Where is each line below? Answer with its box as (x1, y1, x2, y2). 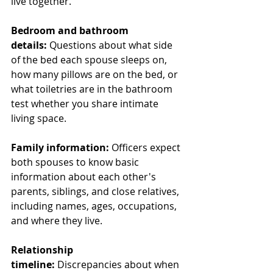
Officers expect (109, 140, 183, 154)
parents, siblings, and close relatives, (11, 184, 182, 198)
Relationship (11, 243, 76, 257)
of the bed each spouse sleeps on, (11, 52, 169, 66)
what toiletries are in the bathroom (11, 82, 175, 96)
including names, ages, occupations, (11, 199, 179, 213)
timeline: (11, 257, 55, 271)
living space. (11, 111, 66, 125)
